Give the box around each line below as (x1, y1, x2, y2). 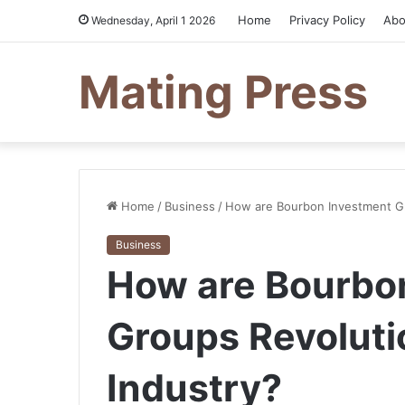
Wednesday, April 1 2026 (89, 14, 215, 27)
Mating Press (79, 65, 368, 119)
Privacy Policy (289, 13, 365, 27)
